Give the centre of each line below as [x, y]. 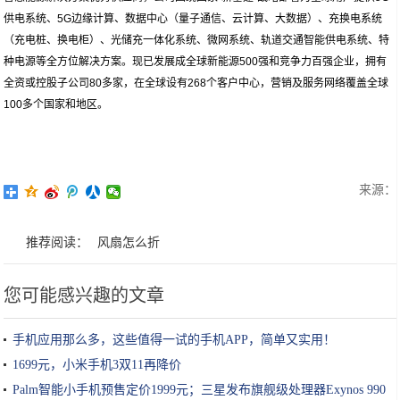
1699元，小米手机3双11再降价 [97, 365]
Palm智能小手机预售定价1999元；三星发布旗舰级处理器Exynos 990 [200, 390]
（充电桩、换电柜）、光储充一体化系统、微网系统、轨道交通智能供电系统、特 [197, 40]
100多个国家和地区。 [56, 104]
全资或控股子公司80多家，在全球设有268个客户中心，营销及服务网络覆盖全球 [196, 83]
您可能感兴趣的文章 [84, 296]
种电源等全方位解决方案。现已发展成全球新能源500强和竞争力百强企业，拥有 [196, 62]
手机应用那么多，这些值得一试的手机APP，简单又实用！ [175, 340]
